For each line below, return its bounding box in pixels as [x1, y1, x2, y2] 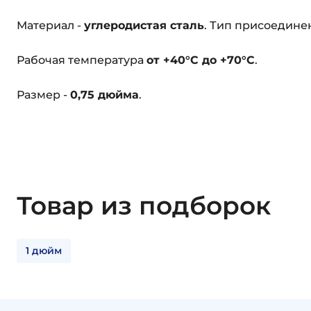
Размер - [17, 87, 70, 101]
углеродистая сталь [84, 18, 204, 32]
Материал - [17, 18, 84, 32]
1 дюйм [26, 244, 62, 257]
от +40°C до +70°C [146, 53, 255, 67]
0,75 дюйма [70, 87, 139, 101]
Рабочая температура [17, 53, 146, 67]
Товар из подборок [17, 190, 271, 221]
